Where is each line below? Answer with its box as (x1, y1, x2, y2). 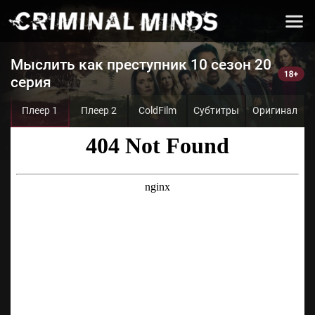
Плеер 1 (22, 105, 58, 116)
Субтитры (193, 105, 240, 116)
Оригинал (252, 105, 298, 116)
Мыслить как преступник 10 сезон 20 (11, 56, 271, 73)
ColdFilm (138, 105, 176, 116)
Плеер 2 (80, 105, 117, 116)
